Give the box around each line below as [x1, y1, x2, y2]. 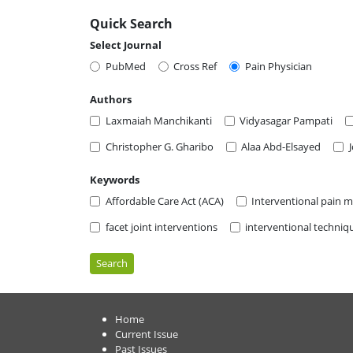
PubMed [105, 58, 146, 73]
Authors [90, 91, 132, 106]
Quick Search [90, 14, 173, 32]
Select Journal [90, 37, 162, 52]
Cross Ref [173, 58, 217, 73]
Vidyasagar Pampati [240, 113, 333, 128]
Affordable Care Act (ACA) [105, 193, 224, 208]
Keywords [90, 172, 139, 187]
